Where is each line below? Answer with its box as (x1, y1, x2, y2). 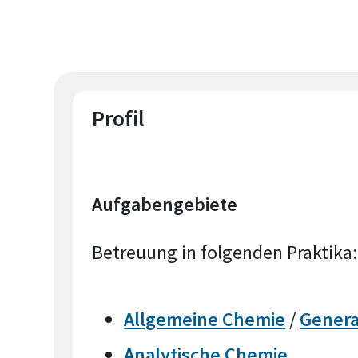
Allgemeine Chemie (124, 307, 286, 332)
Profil (92, 104, 145, 133)
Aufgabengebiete (92, 192, 238, 217)
